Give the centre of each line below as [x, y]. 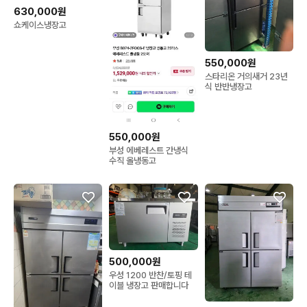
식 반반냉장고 [228, 86]
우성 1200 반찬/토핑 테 [151, 275]
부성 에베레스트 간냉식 [149, 151]
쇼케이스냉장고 [40, 25]
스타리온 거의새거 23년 [246, 76]
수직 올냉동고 [133, 161]
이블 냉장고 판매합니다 [149, 285]
